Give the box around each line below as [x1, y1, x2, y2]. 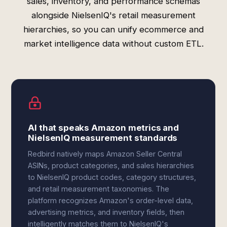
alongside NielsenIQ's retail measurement [31, 10, 196, 20]
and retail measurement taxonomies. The [28, 184, 170, 193]
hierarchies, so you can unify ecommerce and [23, 24, 204, 34]
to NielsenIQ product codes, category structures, [28, 173, 197, 181]
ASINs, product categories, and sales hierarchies [28, 161, 195, 170]
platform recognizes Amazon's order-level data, [28, 196, 194, 205]
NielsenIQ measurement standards [28, 133, 178, 143]
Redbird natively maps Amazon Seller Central [28, 149, 182, 158]
